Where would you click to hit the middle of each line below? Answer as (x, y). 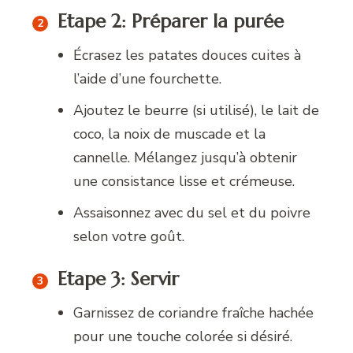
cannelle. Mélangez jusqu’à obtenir (186, 158)
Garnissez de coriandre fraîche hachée (194, 313)
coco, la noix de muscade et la (170, 134)
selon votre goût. (129, 237)
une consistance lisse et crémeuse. (184, 182)
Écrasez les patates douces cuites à (188, 56)
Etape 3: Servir (119, 279)
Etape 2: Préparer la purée (171, 22)
